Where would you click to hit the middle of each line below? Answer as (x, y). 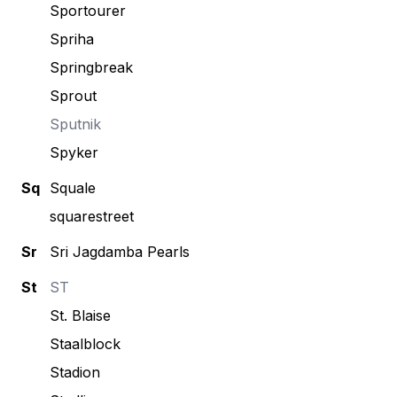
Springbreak (91, 67)
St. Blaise (80, 315)
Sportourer (88, 11)
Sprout (73, 96)
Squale (73, 188)
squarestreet (92, 216)
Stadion (75, 372)
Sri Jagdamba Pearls (120, 252)
